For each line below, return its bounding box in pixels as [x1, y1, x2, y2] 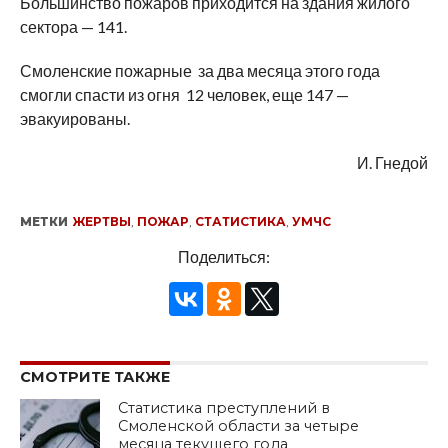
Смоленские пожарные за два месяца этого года [19, 61, 380, 81]
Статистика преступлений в [118, 399, 331, 418]
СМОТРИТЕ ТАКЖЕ [19, 368, 170, 387]
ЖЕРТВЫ [72, 214, 131, 230]
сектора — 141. [19, 17, 127, 37]
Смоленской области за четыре [118, 417, 360, 436]
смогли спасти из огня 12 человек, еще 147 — [19, 85, 349, 105]
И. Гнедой [357, 153, 429, 173]
